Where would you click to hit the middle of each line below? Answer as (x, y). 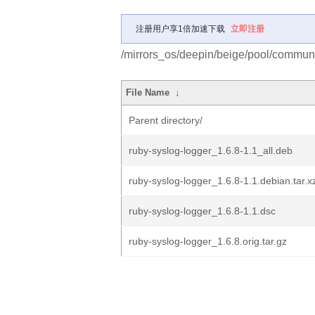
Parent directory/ (166, 120)
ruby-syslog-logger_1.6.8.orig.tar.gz (208, 241)
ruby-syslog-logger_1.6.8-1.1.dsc (202, 211)
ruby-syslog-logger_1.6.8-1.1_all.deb (211, 150)
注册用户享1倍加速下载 (180, 29)
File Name (148, 92)
